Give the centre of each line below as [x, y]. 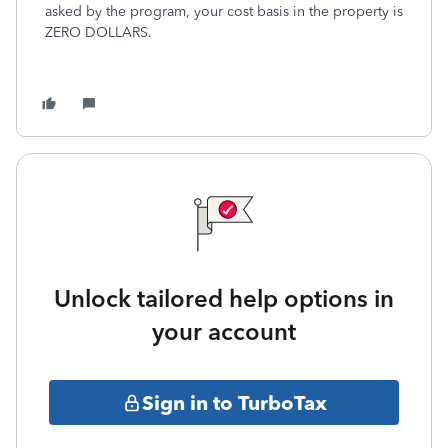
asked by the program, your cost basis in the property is [224, 11]
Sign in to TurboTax [234, 402]
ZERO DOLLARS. [98, 32]
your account [224, 331]
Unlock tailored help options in [224, 298]
